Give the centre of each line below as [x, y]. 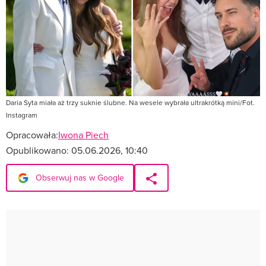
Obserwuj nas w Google [79, 177]
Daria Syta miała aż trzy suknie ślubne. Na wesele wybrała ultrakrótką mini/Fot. [130, 102]
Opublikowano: [39, 150]
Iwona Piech [83, 134]
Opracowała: [32, 134]
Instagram [22, 115]
